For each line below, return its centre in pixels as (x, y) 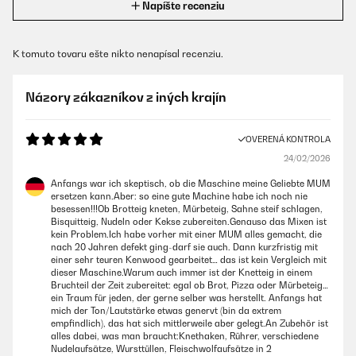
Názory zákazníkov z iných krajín (126, 97)
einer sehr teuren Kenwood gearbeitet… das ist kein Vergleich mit (189, 260)
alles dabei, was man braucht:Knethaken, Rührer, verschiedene (185, 336)
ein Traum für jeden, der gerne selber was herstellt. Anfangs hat (186, 298)
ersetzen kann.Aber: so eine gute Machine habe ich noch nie (179, 196)
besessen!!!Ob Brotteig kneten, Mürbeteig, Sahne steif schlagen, (187, 209)
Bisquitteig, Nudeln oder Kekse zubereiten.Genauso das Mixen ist (189, 222)
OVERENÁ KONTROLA (288, 139)
